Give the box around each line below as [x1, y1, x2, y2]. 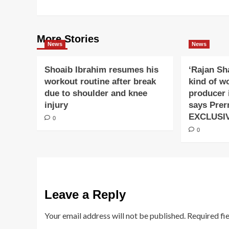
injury [44, 100, 68, 110]
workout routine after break [44, 77, 156, 86]
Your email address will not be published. [44, 211, 186, 220]
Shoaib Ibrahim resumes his [44, 65, 158, 75]
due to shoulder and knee [44, 88, 147, 98]
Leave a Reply [44, 188, 126, 201]
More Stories [37, 33, 99, 44]
